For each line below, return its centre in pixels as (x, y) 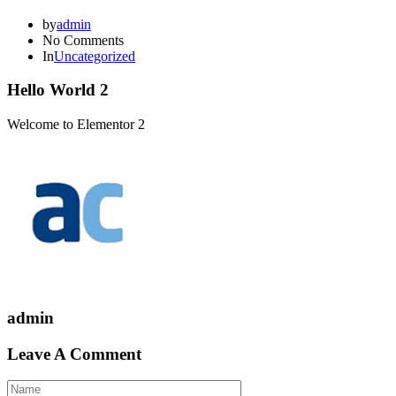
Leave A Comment (74, 354)
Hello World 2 (58, 90)
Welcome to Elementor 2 (76, 125)
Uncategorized (95, 56)
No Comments (83, 40)
